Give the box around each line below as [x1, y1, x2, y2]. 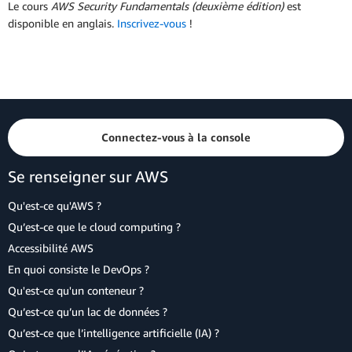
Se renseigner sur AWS [8, 167, 168, 185]
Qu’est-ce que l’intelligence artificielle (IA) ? [8, 326, 219, 339]
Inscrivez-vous [117, 16, 189, 31]
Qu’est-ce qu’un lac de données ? [8, 305, 167, 318]
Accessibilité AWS [8, 241, 93, 255]
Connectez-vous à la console [101, 130, 251, 144]
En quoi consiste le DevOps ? [8, 262, 149, 276]
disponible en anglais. [8, 16, 117, 31]
